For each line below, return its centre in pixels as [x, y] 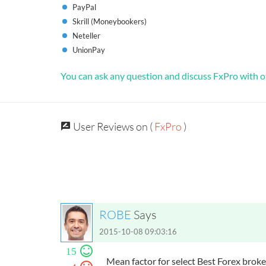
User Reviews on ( [113, 126]
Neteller [86, 36]
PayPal [84, 7]
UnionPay [89, 50]
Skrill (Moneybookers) [110, 21]
